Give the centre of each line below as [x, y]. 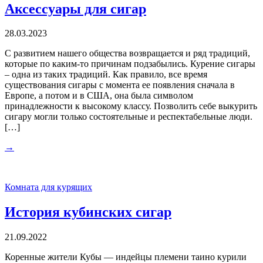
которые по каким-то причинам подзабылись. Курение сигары [130, 64]
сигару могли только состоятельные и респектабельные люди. [129, 117]
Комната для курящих [48, 187]
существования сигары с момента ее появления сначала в [120, 85]
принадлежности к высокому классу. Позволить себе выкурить [131, 106]
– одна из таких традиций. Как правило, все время [106, 75]
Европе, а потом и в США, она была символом [99, 96]
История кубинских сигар [88, 212]
